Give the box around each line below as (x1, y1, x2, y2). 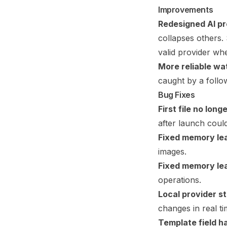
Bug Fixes (158, 90, 195, 100)
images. (158, 146, 186, 157)
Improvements (158, 5, 213, 15)
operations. (158, 175, 201, 185)
